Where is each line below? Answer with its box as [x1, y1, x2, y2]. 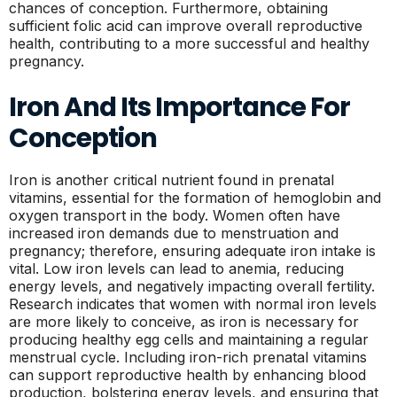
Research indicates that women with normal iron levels [9, 295, 377, 313]
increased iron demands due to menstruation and [9, 224, 339, 242]
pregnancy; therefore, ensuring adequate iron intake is [9, 242, 376, 260]
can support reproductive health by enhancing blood [9, 366, 366, 384]
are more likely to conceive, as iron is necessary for [9, 313, 359, 331]
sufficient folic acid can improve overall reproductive [9, 17, 362, 35]
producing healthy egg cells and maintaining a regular [9, 331, 369, 348]
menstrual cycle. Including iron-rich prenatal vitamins [9, 348, 367, 366]
